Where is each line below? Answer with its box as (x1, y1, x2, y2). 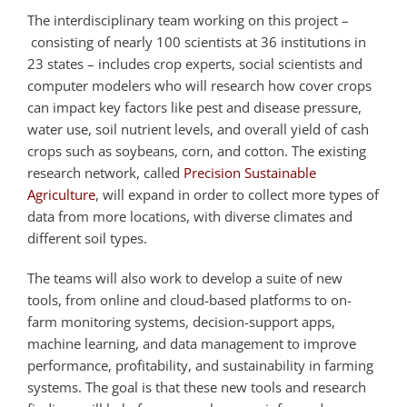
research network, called (27, 163, 184, 182)
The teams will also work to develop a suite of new (27, 268, 342, 287)
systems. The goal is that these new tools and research (27, 377, 366, 396)
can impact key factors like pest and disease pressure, (27, 97, 362, 116)
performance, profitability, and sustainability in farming (27, 355, 373, 374)
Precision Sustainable (184, 163, 316, 182)
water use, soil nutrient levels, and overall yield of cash (27, 119, 369, 138)
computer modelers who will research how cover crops (27, 75, 372, 94)
